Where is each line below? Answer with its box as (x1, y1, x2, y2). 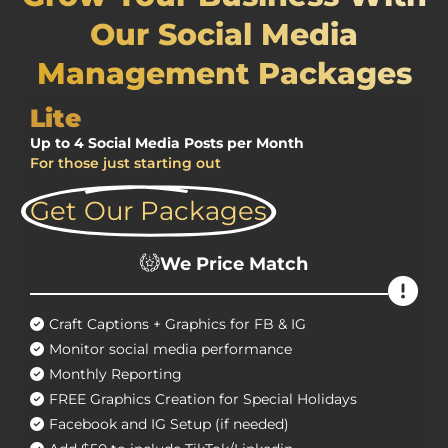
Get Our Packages (30, 194, 267, 227)
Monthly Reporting (49, 365, 182, 384)
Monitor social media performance (49, 340, 292, 359)
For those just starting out (30, 154, 221, 173)
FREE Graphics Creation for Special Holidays (49, 390, 357, 409)
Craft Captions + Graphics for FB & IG (49, 315, 306, 334)
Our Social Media (90, 16, 358, 54)
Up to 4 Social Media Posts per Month (30, 134, 304, 153)
